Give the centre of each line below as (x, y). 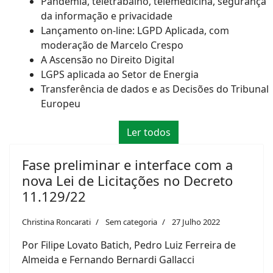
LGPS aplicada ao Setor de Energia (120, 75)
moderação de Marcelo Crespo (112, 45)
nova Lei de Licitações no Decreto (127, 181)
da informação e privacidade (107, 16)
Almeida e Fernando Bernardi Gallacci (108, 260)
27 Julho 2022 (196, 222)
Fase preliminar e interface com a (127, 165)
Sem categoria (131, 222)
